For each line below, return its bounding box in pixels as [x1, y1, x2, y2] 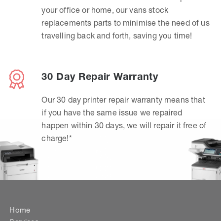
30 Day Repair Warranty [41, 70, 158, 82]
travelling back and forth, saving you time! [41, 30, 192, 40]
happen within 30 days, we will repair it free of [41, 120, 207, 130]
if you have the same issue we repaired [41, 107, 183, 117]
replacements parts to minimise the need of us [41, 17, 210, 28]
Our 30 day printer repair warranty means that [41, 94, 205, 105]
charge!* [41, 133, 72, 143]
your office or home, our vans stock [41, 4, 169, 15]
